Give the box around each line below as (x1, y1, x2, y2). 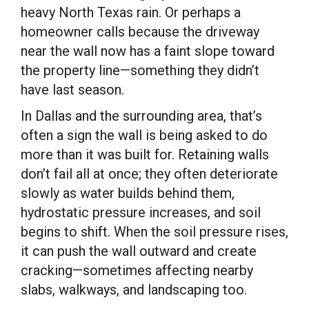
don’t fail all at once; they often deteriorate (21, 165, 278, 182)
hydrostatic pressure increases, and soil (21, 203, 261, 221)
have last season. (21, 81, 124, 98)
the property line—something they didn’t (21, 61, 259, 79)
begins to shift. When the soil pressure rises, (21, 223, 288, 240)
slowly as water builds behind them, (21, 184, 235, 201)
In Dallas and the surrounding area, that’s (21, 107, 262, 124)
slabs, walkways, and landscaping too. (21, 281, 247, 298)
